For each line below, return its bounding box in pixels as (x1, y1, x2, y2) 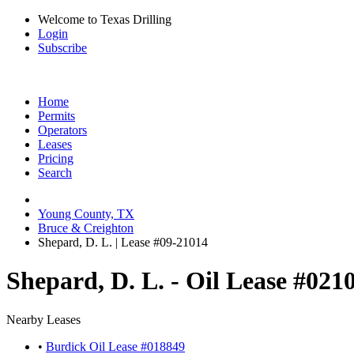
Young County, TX (38, 207, 134, 220)
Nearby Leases (6, 312, 81, 326)
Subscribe (38, 41, 87, 55)
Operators (38, 123, 87, 137)
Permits (38, 109, 75, 122)
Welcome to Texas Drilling (38, 13, 171, 26)
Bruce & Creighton (38, 221, 134, 235)
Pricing (38, 152, 73, 165)
